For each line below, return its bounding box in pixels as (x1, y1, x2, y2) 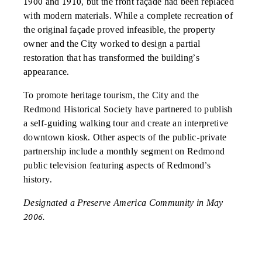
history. (23, 173, 53, 187)
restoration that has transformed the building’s (23, 51, 200, 65)
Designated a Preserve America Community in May (23, 196, 223, 210)
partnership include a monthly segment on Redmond (23, 144, 225, 158)
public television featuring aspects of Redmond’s (23, 158, 211, 173)
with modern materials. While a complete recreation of (23, 9, 233, 23)
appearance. (23, 65, 70, 79)
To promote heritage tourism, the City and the (23, 88, 199, 102)
